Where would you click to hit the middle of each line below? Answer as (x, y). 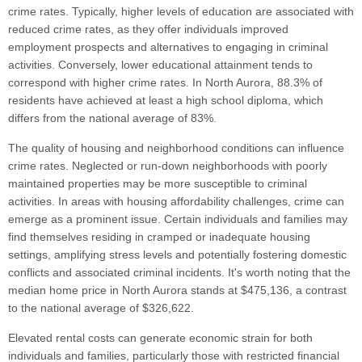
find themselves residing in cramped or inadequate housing (159, 237)
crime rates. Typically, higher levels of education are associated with (181, 12)
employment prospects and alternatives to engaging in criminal (168, 47)
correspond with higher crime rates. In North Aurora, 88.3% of (165, 83)
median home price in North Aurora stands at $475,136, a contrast (177, 290)
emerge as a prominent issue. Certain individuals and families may (178, 219)
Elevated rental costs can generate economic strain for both (160, 338)
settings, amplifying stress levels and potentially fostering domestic (177, 255)
